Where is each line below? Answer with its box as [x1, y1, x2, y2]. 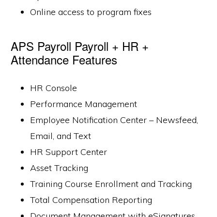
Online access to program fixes [30, 6, 152, 17]
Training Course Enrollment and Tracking [30, 178, 192, 189]
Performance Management [30, 98, 138, 109]
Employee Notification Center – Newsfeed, [30, 114, 199, 125]
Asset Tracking [30, 162, 89, 173]
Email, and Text [30, 130, 92, 141]
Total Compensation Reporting [30, 194, 153, 205]
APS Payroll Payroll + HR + [11, 37, 149, 54]
